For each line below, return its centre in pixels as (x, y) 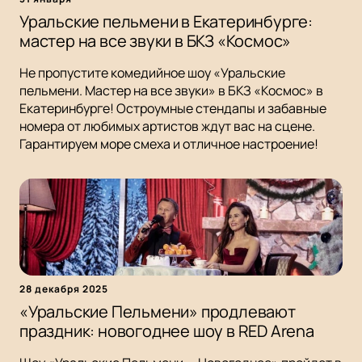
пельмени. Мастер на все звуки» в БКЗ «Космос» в (171, 91)
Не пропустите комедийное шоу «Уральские (152, 73)
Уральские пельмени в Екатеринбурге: (166, 22)
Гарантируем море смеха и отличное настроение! (169, 144)
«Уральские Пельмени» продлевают (158, 312)
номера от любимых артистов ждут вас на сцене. (167, 126)
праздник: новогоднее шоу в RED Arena (167, 331)
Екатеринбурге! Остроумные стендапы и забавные (173, 109)
